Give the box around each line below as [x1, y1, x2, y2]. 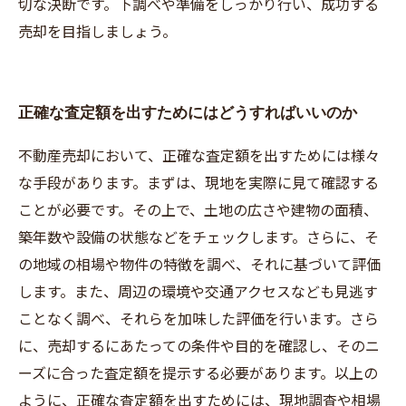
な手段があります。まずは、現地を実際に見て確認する [18, 171, 379, 193]
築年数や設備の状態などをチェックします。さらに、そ [18, 226, 379, 247]
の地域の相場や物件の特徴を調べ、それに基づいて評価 [18, 253, 381, 275]
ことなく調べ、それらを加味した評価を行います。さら [18, 307, 379, 329]
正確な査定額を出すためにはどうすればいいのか [18, 103, 357, 121]
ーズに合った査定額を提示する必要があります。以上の [18, 362, 378, 383]
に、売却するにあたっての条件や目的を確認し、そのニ [18, 334, 380, 356]
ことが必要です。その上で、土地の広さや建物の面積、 [18, 198, 378, 220]
